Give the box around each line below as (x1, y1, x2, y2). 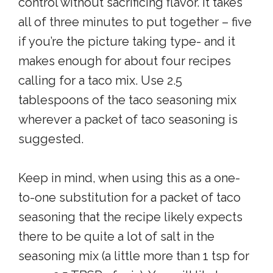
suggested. (18, 132, 83, 146)
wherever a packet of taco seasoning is (18, 112, 238, 127)
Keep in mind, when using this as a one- (18, 171, 240, 185)
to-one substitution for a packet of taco (18, 190, 241, 205)
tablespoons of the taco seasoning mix (18, 93, 236, 107)
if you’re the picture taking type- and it (18, 34, 235, 49)
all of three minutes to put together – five (18, 15, 252, 29)
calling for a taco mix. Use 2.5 (18, 73, 182, 88)
